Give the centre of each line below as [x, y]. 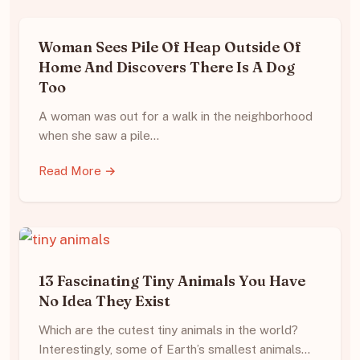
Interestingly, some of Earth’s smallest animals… [174, 349]
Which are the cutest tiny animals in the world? [170, 329]
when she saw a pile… [99, 135]
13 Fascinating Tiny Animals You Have [172, 280]
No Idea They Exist [104, 301]
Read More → [78, 170]
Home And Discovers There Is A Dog [167, 67]
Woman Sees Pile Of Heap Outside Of [170, 47]
